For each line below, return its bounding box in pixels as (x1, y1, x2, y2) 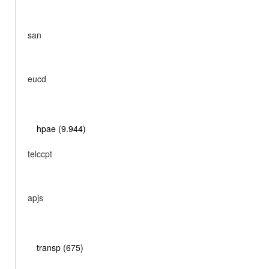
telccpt (28, 148, 52, 160)
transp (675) (37, 241, 83, 253)
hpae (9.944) (37, 122, 86, 134)
